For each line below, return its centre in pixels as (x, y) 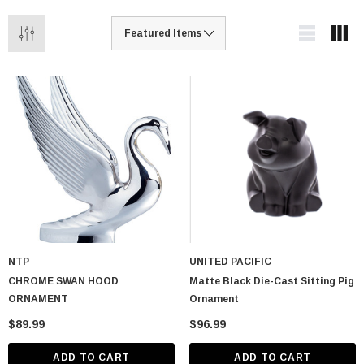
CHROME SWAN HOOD (63, 281)
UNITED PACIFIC (230, 261)
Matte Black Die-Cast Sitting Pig (272, 281)
